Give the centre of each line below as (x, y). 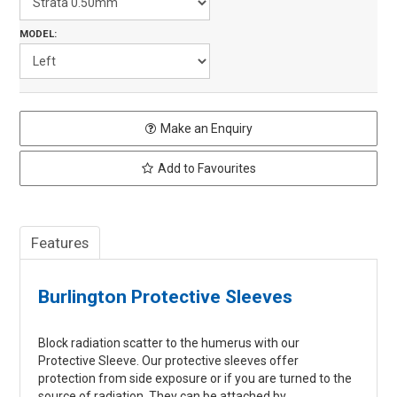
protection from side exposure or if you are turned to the (195, 379)
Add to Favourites (206, 169)
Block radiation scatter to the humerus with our (169, 343)
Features (60, 243)
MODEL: (39, 35)
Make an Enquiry (206, 129)
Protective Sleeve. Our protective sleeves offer (169, 361)
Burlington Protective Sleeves (166, 296)
